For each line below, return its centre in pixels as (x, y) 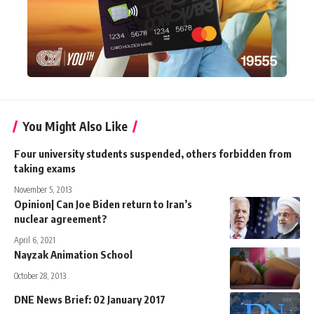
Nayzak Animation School (73, 254)
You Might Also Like (75, 126)
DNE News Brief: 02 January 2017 (90, 299)
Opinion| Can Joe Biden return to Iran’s (103, 204)
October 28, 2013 (40, 275)
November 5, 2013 (43, 189)
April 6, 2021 (35, 240)
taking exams (45, 168)
